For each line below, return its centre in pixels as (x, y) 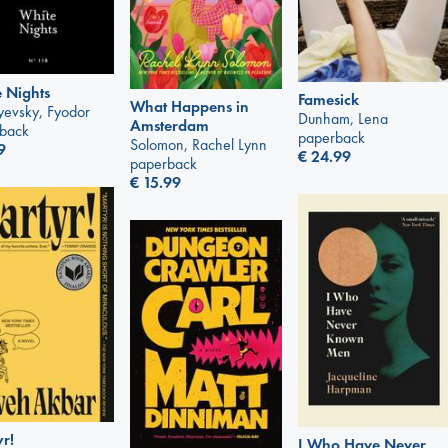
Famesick (328, 100)
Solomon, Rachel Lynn (198, 145)
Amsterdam (169, 126)
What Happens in (189, 107)
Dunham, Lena (343, 119)
